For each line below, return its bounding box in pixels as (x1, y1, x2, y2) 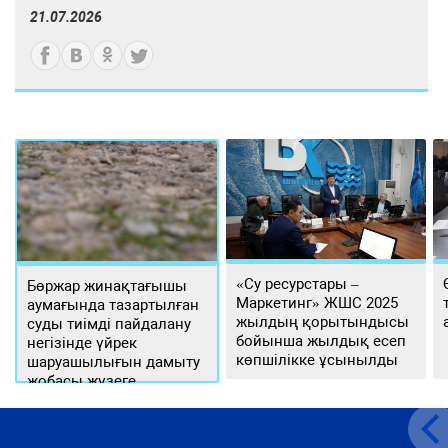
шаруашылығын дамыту (27, 353, 201, 372)
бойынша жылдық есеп (236, 332, 407, 351)
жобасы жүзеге (27, 372, 137, 391)
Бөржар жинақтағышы (27, 277, 188, 296)
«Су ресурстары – (236, 275, 360, 294)
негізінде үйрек (27, 334, 138, 353)
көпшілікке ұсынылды (236, 351, 399, 370)
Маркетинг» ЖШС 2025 (236, 294, 399, 313)
